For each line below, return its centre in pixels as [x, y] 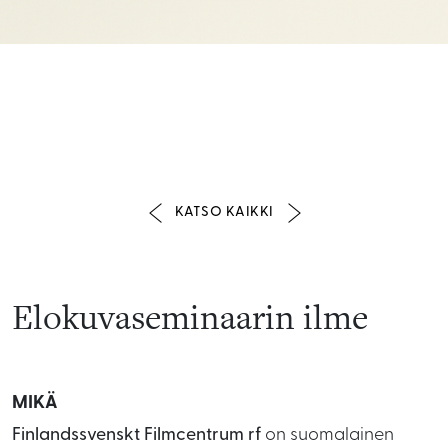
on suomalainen [327, 435]
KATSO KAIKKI [224, 212]
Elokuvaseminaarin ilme [190, 316]
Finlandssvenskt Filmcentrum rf [136, 435]
